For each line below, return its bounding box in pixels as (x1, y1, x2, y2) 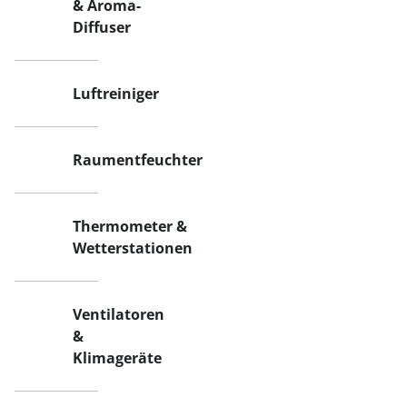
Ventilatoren (73, 304, 164, 324)
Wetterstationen (73, 238, 193, 258)
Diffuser (73, 17, 131, 37)
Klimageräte (73, 348, 162, 368)
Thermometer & (73, 216, 187, 236)
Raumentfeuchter (73, 150, 203, 170)
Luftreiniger (73, 84, 159, 104)
